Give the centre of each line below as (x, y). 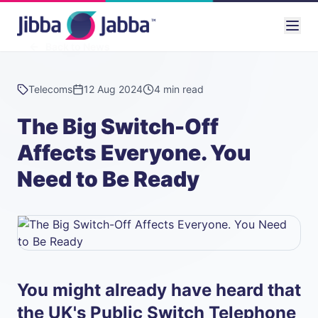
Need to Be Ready (108, 179)
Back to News (78, 46)
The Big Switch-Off (118, 126)
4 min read (179, 89)
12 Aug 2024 (113, 89)
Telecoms (50, 89)
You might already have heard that (159, 290)
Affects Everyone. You (134, 153)
